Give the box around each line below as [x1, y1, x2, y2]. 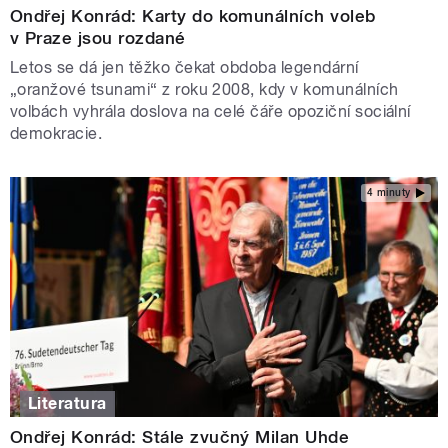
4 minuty [366, 187, 411, 199]
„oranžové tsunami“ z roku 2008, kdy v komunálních [10, 79, 399, 99]
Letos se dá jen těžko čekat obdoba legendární [10, 57, 359, 77]
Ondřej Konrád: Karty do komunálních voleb [10, 5, 376, 26]
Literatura [28, 393, 107, 413]
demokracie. [10, 123, 103, 143]
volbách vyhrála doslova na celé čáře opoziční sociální [10, 101, 411, 121]
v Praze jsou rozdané [10, 27, 186, 48]
